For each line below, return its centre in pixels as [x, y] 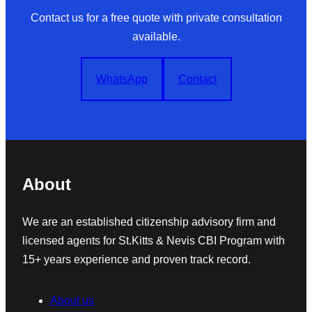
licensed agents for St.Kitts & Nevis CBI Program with [154, 241]
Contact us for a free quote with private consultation [156, 18]
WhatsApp [122, 79]
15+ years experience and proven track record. [136, 259]
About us [72, 301]
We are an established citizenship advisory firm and [149, 222]
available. [156, 37]
